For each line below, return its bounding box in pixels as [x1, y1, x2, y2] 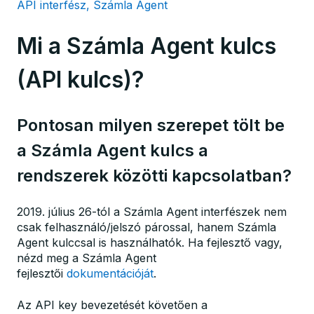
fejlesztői [17, 266, 67, 281]
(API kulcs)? [17, 66, 144, 94]
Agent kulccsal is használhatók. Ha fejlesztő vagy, [17, 235, 282, 250]
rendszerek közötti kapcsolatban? [17, 165, 292, 186]
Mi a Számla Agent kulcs [17, 32, 276, 60]
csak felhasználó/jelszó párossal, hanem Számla [17, 220, 276, 235]
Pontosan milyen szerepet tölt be [17, 114, 285, 135]
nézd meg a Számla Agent [17, 251, 156, 266]
